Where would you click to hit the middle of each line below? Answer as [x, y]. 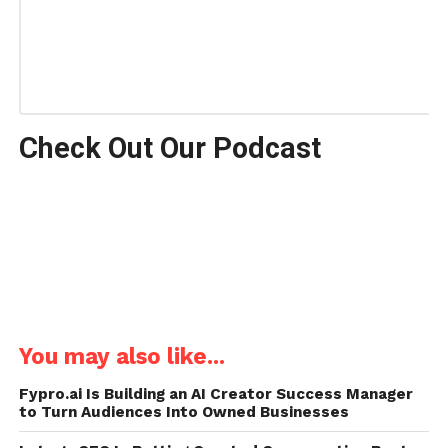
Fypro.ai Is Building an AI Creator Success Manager [215, 393]
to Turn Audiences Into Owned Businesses [183, 411]
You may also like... [121, 355]
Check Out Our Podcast [169, 147]
